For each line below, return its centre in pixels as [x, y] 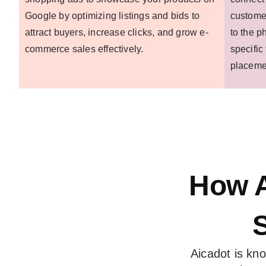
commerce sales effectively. [84, 49]
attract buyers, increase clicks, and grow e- [117, 32]
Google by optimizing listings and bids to [113, 15]
